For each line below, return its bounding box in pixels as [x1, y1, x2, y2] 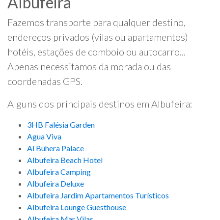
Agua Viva [27, 132, 61, 141]
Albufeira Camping [27, 167, 91, 177]
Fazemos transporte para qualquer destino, [7, 16, 186, 28]
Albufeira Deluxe [27, 179, 84, 189]
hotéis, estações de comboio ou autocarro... [7, 46, 186, 58]
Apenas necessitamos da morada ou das [7, 60, 171, 73]
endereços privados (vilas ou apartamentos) [7, 31, 188, 43]
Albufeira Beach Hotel [27, 155, 103, 165]
